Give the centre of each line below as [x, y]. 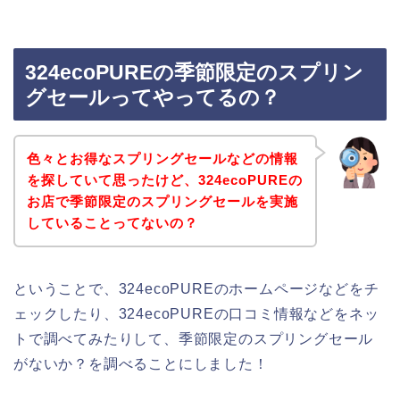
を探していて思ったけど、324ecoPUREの [164, 179]
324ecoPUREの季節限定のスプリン [194, 73]
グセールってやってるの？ [153, 98]
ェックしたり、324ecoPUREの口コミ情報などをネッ [196, 313]
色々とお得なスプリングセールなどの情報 [162, 158]
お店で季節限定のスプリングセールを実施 [162, 201]
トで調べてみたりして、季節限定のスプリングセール [194, 338]
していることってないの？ [112, 222]
